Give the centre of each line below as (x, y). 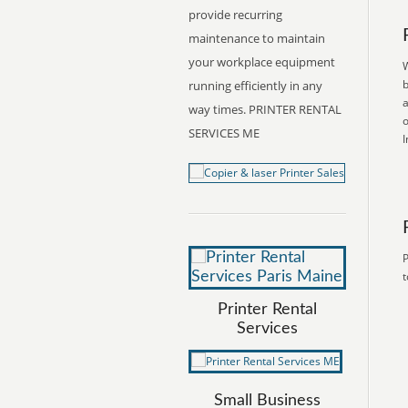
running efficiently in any (255, 86)
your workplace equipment (262, 62)
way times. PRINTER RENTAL (265, 109)
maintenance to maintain (257, 38)
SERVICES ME (224, 133)
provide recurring (235, 15)
